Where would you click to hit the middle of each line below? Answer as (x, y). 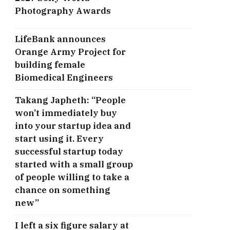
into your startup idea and (73, 126)
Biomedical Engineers (64, 78)
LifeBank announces (60, 39)
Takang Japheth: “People (70, 100)
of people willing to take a (72, 177)
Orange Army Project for (70, 52)
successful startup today (69, 152)
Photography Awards (63, 11)
